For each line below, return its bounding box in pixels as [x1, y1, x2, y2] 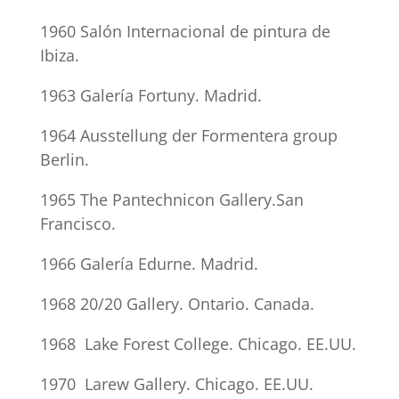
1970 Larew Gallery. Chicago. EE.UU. [39, 373, 313, 395]
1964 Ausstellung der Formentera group [39, 125, 338, 146]
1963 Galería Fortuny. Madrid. [39, 85, 262, 106]
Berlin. [39, 149, 89, 170]
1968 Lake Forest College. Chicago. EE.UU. [39, 333, 356, 354]
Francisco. [39, 213, 116, 234]
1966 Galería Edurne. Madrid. [39, 253, 258, 274]
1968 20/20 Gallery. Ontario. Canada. [39, 293, 314, 314]
